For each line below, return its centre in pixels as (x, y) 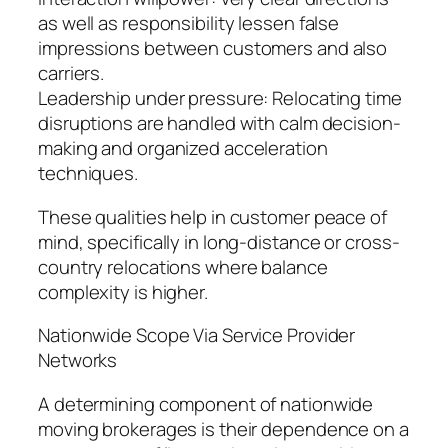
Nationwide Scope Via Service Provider (197, 335)
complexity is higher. (123, 291)
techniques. (88, 173)
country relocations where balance (183, 266)
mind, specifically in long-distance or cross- (219, 241)
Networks (78, 360)
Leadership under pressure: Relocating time (220, 98)
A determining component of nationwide (206, 403)
